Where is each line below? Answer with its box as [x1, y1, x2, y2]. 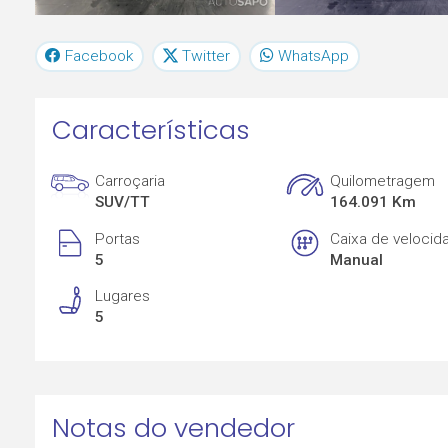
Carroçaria [95, 172, 166, 191]
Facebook [65, 46, 134, 65]
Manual [330, 250, 384, 269]
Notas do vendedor [51, 409, 295, 446]
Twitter [182, 46, 231, 65]
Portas [95, 229, 141, 248]
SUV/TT [95, 193, 151, 212]
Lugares [95, 287, 151, 306]
